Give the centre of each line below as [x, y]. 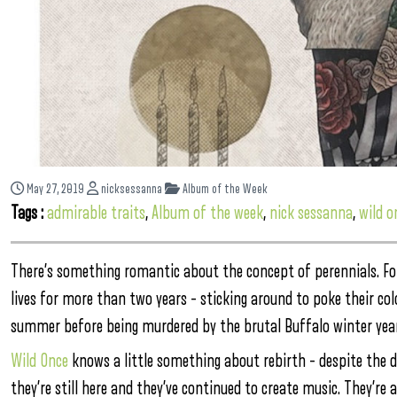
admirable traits [96, 213]
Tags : [29, 213]
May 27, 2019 [55, 189]
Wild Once [39, 361]
